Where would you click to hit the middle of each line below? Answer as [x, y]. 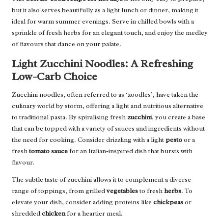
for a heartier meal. [94, 213]
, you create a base [179, 117]
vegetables [122, 191]
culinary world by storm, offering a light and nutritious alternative [108, 106]
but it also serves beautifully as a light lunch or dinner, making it [105, 10]
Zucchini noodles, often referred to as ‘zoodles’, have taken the [105, 94]
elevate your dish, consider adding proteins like [82, 202]
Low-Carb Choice [55, 76]
